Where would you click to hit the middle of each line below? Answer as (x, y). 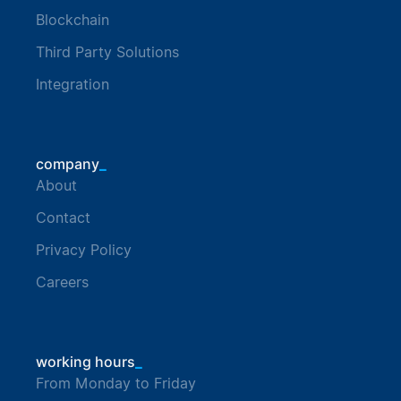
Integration (73, 85)
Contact (63, 218)
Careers (62, 283)
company (68, 164)
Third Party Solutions (107, 53)
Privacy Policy (84, 251)
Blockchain (73, 21)
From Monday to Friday (116, 384)
